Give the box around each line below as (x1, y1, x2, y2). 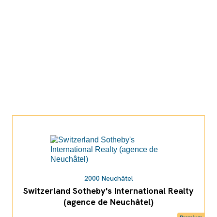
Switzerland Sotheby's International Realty (23, 185, 194, 197)
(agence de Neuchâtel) (63, 196, 154, 208)
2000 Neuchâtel (84, 174, 133, 183)
